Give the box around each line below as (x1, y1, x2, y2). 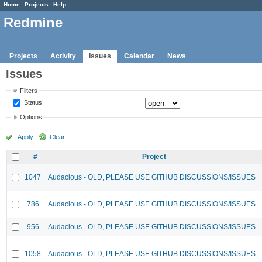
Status (22, 98, 43, 106)
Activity (50, 51, 76, 60)
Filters (20, 87, 38, 94)
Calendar (124, 51, 154, 60)
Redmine (4, 15, 63, 31)
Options (20, 113, 43, 121)
